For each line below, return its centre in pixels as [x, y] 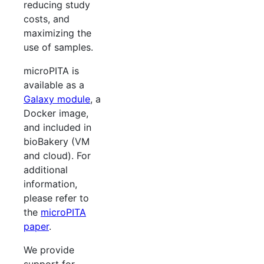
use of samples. [58, 47]
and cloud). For [57, 156]
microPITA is [51, 71]
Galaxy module [57, 99]
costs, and [47, 19]
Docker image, [56, 113]
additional [46, 170]
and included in [57, 128]
